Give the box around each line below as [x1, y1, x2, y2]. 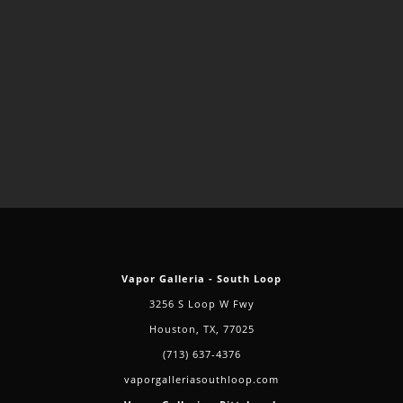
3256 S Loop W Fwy [148, 297, 255, 311]
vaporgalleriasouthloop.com [124, 372, 279, 387]
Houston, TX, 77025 [148, 322, 255, 336]
